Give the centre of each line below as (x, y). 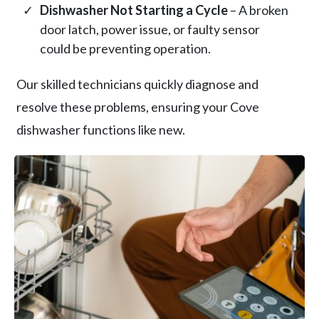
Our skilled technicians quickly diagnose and (137, 84)
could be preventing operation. (125, 49)
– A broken (258, 10)
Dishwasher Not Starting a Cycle (134, 10)
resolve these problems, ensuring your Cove (138, 107)
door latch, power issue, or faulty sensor (150, 30)
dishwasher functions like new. (101, 130)
